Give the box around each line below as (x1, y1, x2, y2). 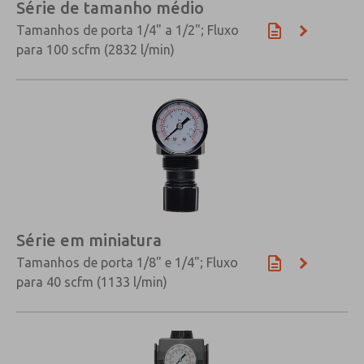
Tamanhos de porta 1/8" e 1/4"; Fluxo (16, 255, 238, 270)
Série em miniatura (16, 231, 162, 249)
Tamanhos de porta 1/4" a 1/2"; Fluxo (16, 23, 239, 37)
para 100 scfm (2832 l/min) (16, 42, 175, 57)
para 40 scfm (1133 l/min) (16, 275, 167, 289)
